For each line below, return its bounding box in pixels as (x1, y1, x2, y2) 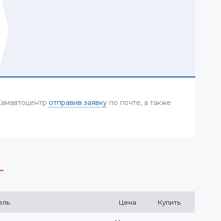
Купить (157, 198, 181, 206)
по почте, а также (107, 98, 171, 107)
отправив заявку (49, 98, 107, 107)
